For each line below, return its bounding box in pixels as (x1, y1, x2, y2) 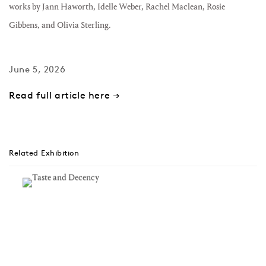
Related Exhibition (9, 148, 79, 158)
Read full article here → (9, 89, 121, 101)
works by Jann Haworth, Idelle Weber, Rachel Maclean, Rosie (9, 2, 225, 12)
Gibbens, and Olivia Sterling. (9, 20, 110, 30)
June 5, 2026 (9, 64, 66, 75)
